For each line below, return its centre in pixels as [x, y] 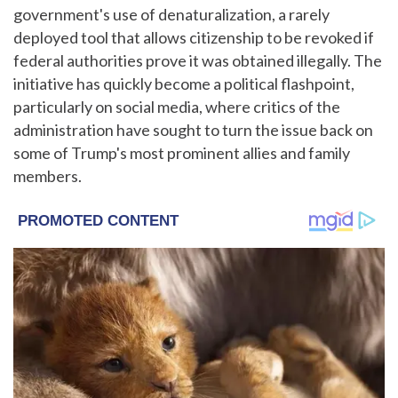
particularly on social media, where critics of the [177, 106]
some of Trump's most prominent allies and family [182, 152]
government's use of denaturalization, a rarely [171, 14]
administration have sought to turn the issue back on [193, 129]
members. [48, 175]
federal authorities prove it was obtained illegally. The [198, 60]
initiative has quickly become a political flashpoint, [184, 83]
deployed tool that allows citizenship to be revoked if [194, 37]
